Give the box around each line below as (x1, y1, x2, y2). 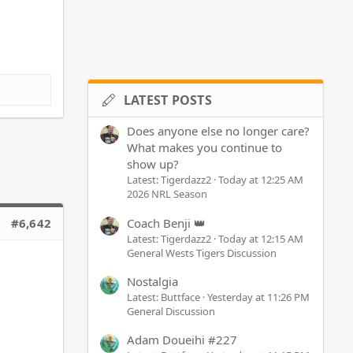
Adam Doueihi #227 (127, 332, 237, 348)
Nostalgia (127, 273, 178, 289)
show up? (127, 156, 179, 173)
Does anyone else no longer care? (127, 123, 310, 139)
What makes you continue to (127, 139, 282, 156)
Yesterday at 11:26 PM (207, 289, 310, 304)
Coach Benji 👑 (127, 214, 206, 231)
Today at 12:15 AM (218, 231, 303, 246)
